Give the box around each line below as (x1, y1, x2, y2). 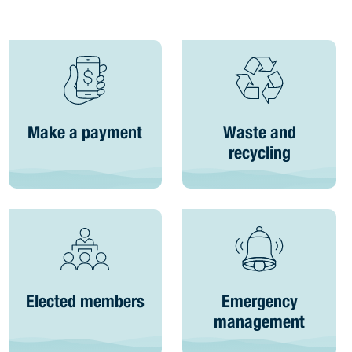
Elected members (25, 295, 145, 312)
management (214, 315, 306, 332)
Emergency (221, 295, 298, 312)
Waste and (222, 126, 296, 143)
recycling (228, 146, 291, 163)
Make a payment (27, 126, 143, 143)
